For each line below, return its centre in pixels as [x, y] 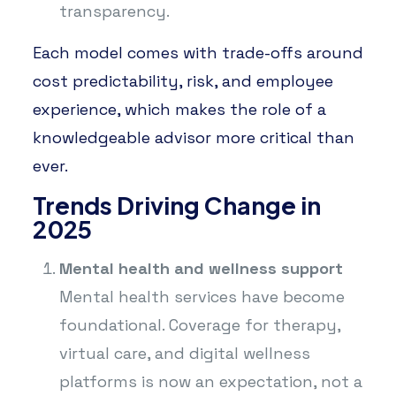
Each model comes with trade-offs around [198, 52]
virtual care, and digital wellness [184, 353]
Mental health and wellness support [201, 268]
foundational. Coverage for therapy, [199, 324]
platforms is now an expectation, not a [210, 381]
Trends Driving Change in [176, 205]
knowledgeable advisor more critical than [193, 137]
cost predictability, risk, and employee [183, 80]
